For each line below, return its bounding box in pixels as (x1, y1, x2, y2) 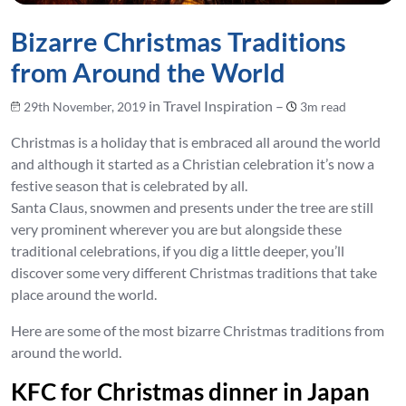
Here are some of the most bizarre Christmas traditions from (11, 321, 384, 339)
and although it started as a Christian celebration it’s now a (11, 154, 374, 172)
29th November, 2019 (23, 98, 146, 114)
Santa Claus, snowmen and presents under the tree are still (11, 198, 373, 216)
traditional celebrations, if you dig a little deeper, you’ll (11, 241, 344, 259)
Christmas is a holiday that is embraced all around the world (11, 132, 381, 150)
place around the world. (11, 285, 157, 303)
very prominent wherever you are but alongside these (11, 219, 342, 237)
